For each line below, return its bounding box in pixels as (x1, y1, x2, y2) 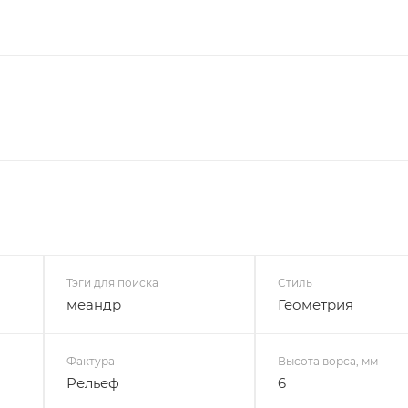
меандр (66, 295, 121, 313)
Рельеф (66, 373, 119, 392)
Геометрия (278, 295, 354, 313)
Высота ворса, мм (278, 353, 379, 368)
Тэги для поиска (66, 275, 158, 290)
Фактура (66, 353, 115, 368)
